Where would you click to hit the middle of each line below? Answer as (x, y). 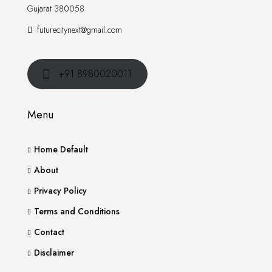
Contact (49, 232)
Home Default (61, 149)
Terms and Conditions (77, 211)
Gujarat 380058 (56, 8)
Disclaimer (54, 253)
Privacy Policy (60, 191)
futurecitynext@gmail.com (80, 30)
